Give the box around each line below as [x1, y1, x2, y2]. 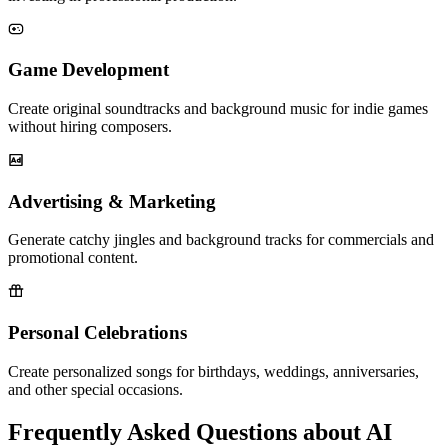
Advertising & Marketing [8, 190, 216, 212]
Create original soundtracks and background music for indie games [8, 100, 428, 118]
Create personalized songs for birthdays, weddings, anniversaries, [8, 362, 419, 380]
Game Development [8, 59, 169, 81]
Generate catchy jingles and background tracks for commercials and [8, 231, 434, 249]
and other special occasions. [8, 380, 183, 398]
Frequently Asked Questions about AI [8, 418, 392, 445]
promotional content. [8, 249, 138, 267]
